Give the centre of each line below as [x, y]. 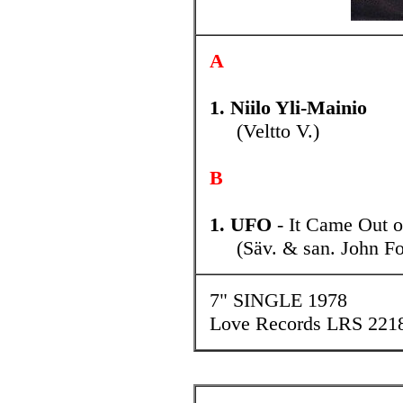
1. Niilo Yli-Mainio [288, 107]
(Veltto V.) [264, 131]
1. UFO [241, 224]
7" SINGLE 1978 [278, 300]
